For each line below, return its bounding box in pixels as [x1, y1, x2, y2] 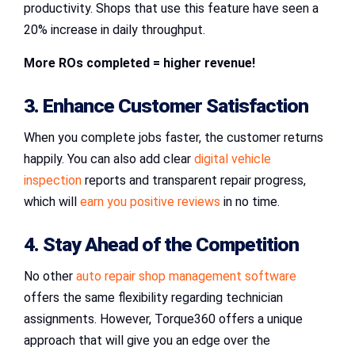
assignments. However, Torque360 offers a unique [24, 311, 303, 326]
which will [24, 194, 80, 210]
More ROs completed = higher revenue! [24, 55, 255, 71]
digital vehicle [194, 151, 271, 167]
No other [24, 268, 76, 284]
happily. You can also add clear [24, 151, 194, 167]
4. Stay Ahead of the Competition [24, 232, 299, 256]
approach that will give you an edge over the [24, 332, 270, 348]
